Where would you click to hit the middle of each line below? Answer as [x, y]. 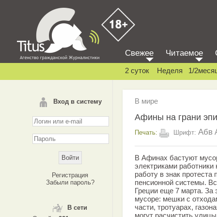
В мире [146, 101]
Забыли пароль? [70, 182]
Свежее [139, 53]
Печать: [146, 132]
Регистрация [70, 175]
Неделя [170, 70]
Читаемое [184, 53]
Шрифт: [185, 132]
